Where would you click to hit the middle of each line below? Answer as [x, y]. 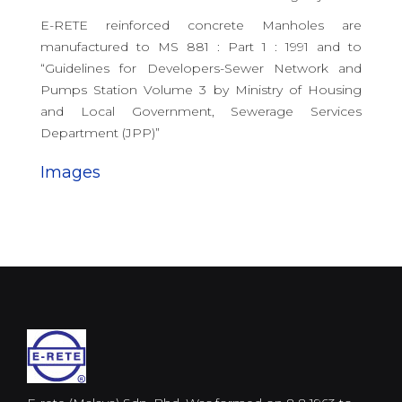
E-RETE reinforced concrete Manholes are [201, 26]
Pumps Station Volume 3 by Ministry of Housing [201, 90]
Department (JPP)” [100, 133]
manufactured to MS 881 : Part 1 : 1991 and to [201, 47]
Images [70, 173]
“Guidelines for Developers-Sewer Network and [201, 69]
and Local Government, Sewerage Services [201, 112]
